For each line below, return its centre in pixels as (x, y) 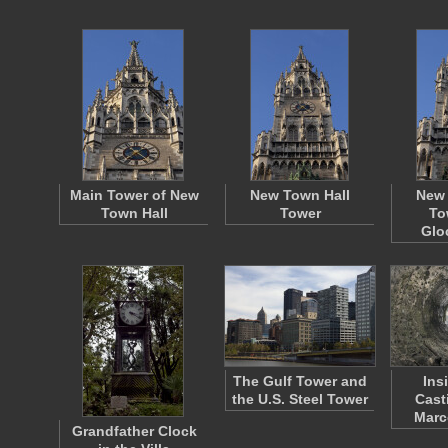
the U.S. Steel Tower (300, 399)
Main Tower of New (134, 195)
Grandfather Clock (134, 431)
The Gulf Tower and (300, 381)
